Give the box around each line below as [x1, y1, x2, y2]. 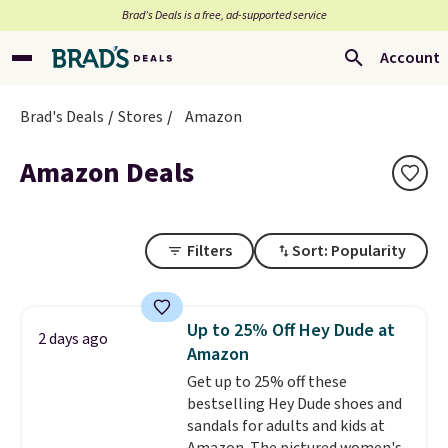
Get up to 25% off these [186, 371, 347, 393]
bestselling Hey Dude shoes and [186, 393, 402, 415]
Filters [187, 240, 232, 262]
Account [380, 47, 440, 69]
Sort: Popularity [292, 240, 406, 262]
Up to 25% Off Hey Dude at [186, 318, 395, 343]
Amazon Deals [20, 153, 194, 193]
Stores [118, 106, 163, 128]
